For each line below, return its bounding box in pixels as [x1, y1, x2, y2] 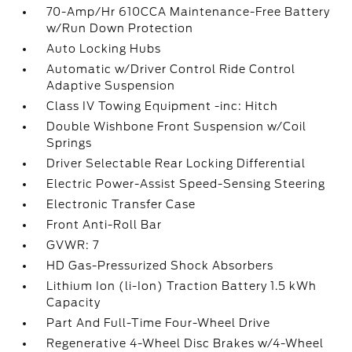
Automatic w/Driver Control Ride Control [46, 63, 296, 75]
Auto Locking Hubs [46, 42, 162, 55]
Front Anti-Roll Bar [46, 218, 163, 231]
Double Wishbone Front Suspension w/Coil [46, 120, 307, 133]
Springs [46, 137, 93, 149]
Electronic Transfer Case [46, 198, 196, 211]
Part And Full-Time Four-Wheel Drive [46, 317, 271, 329]
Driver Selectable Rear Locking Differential [46, 157, 306, 170]
